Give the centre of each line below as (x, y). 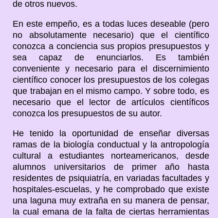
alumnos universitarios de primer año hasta (111, 167)
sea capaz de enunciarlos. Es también (111, 57)
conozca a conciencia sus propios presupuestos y (111, 46)
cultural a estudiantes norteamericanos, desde (111, 155)
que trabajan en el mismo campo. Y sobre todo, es (111, 91)
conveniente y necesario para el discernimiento (111, 68)
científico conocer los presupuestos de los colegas (111, 80)
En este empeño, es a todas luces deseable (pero (111, 24)
